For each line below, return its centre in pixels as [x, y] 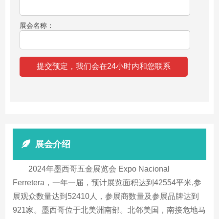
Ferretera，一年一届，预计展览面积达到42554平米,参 [107, 182]
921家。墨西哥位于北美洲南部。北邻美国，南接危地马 [109, 210]
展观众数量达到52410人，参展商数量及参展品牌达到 [106, 196]
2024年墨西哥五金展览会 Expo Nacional [99, 169]
